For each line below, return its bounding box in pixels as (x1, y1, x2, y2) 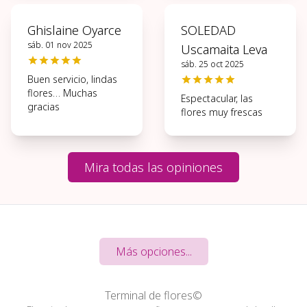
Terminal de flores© (105, 288, 202, 303)
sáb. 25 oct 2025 (181, 58, 244, 70)
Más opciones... (115, 244, 192, 259)
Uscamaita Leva (181, 41, 267, 58)
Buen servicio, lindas (27, 73, 117, 86)
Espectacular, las (181, 92, 253, 105)
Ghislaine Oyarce (27, 22, 121, 38)
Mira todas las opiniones (84, 159, 223, 175)
